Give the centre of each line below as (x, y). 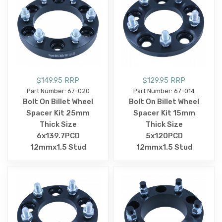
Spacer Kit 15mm (164, 113)
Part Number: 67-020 (58, 91)
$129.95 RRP (164, 80)
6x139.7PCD (58, 136)
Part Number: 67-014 (164, 91)
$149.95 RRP (58, 80)
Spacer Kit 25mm (58, 113)
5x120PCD (164, 136)
